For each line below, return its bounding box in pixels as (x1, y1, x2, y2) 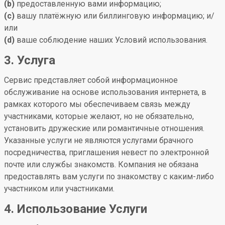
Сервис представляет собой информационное (4, 75, 178, 85)
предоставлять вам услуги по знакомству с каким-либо (4, 172, 214, 181)
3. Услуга (4, 53, 55, 67)
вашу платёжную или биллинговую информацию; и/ (15, 11, 214, 21)
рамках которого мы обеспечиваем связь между (4, 99, 190, 109)
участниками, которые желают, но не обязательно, (4, 111, 194, 121)
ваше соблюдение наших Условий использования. (15, 35, 207, 45)
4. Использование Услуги (4, 202, 147, 216)
